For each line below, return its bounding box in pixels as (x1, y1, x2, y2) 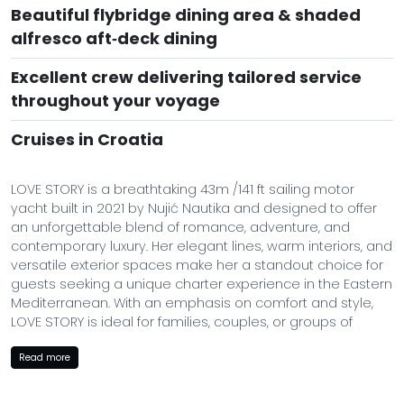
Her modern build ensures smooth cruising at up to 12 (11, 365, 361, 383)
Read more (19, 351, 70, 364)
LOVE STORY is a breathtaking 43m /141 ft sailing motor (11, 180, 354, 198)
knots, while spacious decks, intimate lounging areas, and (11, 384, 384, 402)
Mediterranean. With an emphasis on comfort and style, (11, 294, 373, 312)
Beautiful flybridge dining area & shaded (11, 4, 361, 26)
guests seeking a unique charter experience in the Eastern (11, 275, 392, 293)
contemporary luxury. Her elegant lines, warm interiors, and (11, 237, 392, 255)
